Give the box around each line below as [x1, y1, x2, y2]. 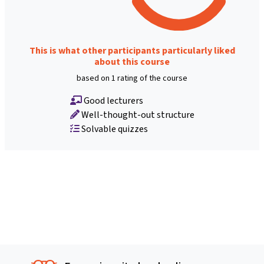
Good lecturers [81, 94, 143, 107]
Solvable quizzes [79, 123, 148, 136]
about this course [94, 55, 170, 68]
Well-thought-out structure [79, 108, 194, 121]
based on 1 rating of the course [77, 72, 187, 84]
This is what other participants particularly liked [29, 44, 235, 57]
